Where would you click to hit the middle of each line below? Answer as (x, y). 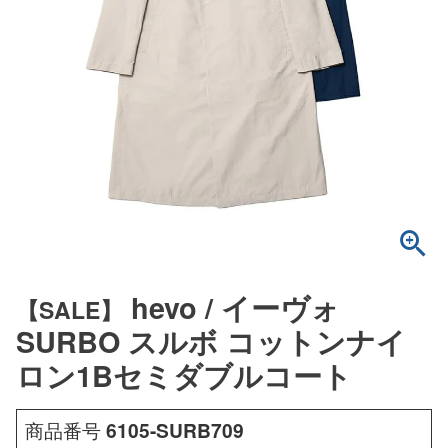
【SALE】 (69, 309)
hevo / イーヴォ (235, 307)
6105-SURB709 (175, 429)
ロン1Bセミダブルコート (184, 375)
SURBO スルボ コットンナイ (211, 341)
